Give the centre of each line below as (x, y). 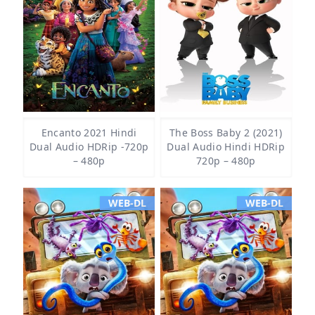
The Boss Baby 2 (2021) (226, 133)
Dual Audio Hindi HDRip (226, 147)
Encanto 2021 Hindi (89, 133)
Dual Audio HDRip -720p (89, 147)
